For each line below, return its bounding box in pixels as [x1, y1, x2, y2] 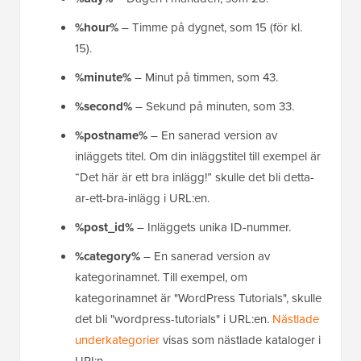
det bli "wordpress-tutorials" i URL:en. [75, 310, 272, 329]
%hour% [75, 19, 118, 37]
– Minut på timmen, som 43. [131, 68, 278, 87]
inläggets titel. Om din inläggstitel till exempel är [75, 147, 321, 166]
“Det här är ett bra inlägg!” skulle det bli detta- [75, 168, 314, 187]
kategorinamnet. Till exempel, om [75, 268, 247, 287]
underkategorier [75, 331, 160, 350]
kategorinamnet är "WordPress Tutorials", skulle [75, 289, 322, 308]
